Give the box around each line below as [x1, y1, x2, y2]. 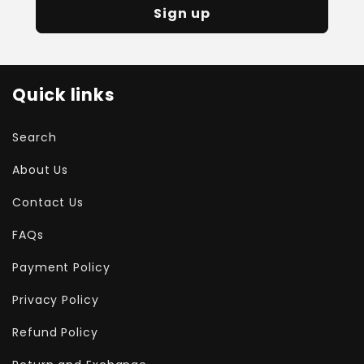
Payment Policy [12, 258, 110, 275]
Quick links [12, 83, 115, 106]
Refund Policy [12, 323, 98, 340]
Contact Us [12, 193, 84, 210]
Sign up [154, 3, 210, 23]
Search [12, 128, 57, 145]
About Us [12, 161, 69, 178]
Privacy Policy [12, 291, 99, 308]
